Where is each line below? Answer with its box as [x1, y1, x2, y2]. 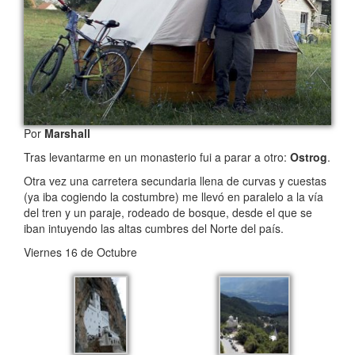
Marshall [44, 125, 90, 142]
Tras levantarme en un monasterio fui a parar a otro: [24, 149, 290, 166]
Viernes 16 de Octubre [24, 244, 137, 261]
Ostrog [290, 149, 327, 166]
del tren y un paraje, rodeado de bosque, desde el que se [24, 204, 312, 221]
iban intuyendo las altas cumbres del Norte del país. [24, 220, 284, 237]
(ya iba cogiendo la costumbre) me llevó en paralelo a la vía [24, 189, 323, 205]
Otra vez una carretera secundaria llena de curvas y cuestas [24, 173, 326, 189]
